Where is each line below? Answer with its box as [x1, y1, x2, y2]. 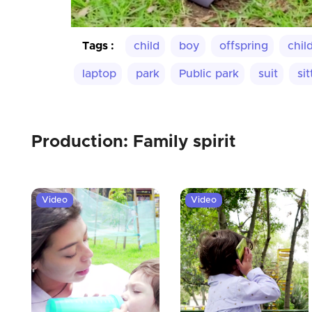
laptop [82, 68, 116, 80]
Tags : [82, 40, 114, 52]
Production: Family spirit [31, 134, 236, 151]
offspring [219, 40, 268, 52]
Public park [179, 68, 239, 80]
